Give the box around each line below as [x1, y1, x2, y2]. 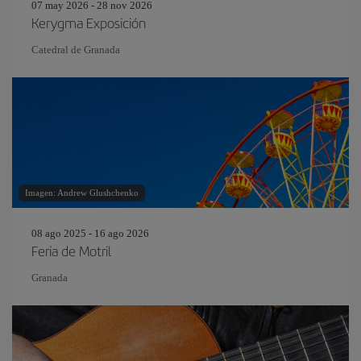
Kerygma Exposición [31, 13, 146, 32]
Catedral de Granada [31, 44, 120, 56]
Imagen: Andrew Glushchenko [25, 188, 139, 197]
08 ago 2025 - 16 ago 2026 [31, 227, 149, 239]
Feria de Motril [31, 241, 111, 260]
